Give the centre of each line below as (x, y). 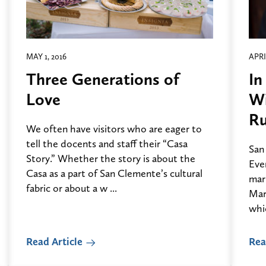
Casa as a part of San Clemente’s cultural (114, 173)
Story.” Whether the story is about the (111, 159)
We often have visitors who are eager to (114, 129)
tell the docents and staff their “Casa (107, 144)
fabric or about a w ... (72, 188)
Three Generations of (103, 79)
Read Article (54, 242)
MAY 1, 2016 (46, 57)
